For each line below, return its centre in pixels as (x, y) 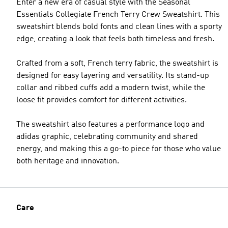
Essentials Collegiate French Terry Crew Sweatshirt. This (118, 15)
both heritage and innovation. (68, 161)
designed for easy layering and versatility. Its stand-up (113, 76)
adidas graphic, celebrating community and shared (107, 137)
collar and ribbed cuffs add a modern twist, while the (111, 88)
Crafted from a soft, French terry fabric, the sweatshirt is (117, 63)
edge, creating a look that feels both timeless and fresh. (115, 39)
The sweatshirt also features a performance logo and (110, 124)
